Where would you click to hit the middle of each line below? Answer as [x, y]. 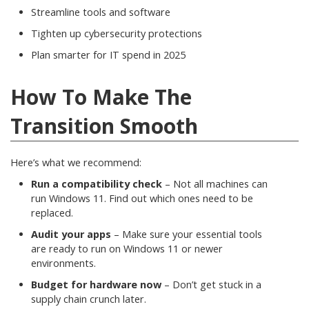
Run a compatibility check [97, 184]
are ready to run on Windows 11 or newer [127, 249]
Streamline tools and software [101, 12]
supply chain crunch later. [89, 299]
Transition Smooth [104, 126]
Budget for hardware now [96, 285]
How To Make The [101, 97]
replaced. [52, 213]
